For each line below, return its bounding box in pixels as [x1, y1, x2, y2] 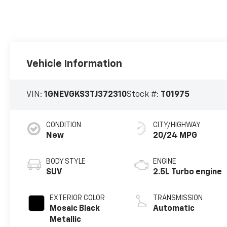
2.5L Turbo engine [153, 168, 222, 177]
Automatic [153, 205, 195, 213]
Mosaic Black [50, 205, 100, 213]
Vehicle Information [26, 59, 123, 69]
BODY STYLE [46, 158, 86, 166]
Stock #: [127, 91, 161, 99]
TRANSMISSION [153, 195, 203, 202]
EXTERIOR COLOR [50, 195, 105, 202]
